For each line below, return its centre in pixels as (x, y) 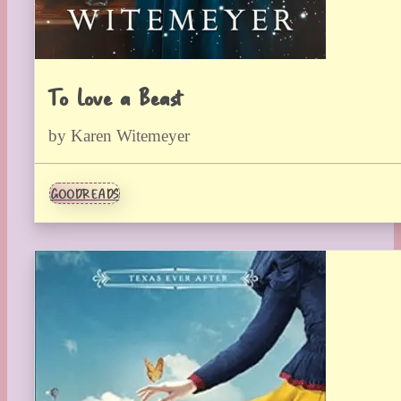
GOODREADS (85, 194)
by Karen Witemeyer (119, 136)
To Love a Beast (115, 96)
